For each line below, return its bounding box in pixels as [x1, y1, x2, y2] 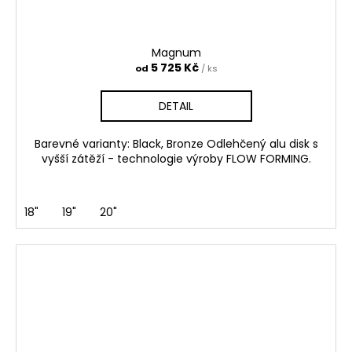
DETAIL [159, 98, 193, 115]
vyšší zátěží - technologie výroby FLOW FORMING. [41, 151, 311, 167]
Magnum [151, 45, 201, 61]
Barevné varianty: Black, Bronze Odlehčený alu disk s [34, 136, 318, 152]
